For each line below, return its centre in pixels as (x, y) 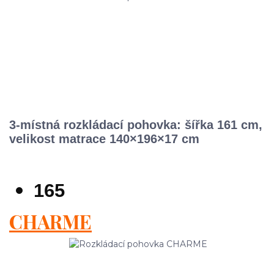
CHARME (50, 222)
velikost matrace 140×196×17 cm (104, 139)
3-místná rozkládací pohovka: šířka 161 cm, (136, 125)
